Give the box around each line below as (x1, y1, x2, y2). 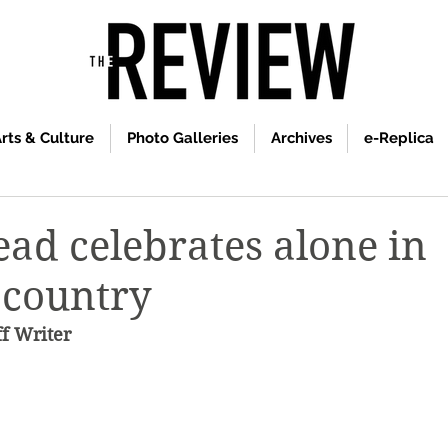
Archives (270, 129, 332, 147)
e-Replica (363, 129, 434, 147)
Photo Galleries (127, 129, 238, 147)
